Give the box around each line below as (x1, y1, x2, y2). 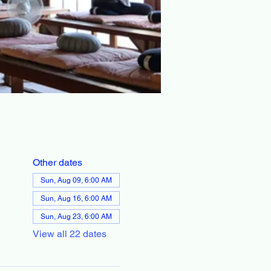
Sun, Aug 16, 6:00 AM (40, 194, 112, 203)
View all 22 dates (32, 228, 106, 240)
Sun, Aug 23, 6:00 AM (40, 212, 112, 221)
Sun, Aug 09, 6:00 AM (40, 176, 112, 184)
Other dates (32, 157, 82, 168)
